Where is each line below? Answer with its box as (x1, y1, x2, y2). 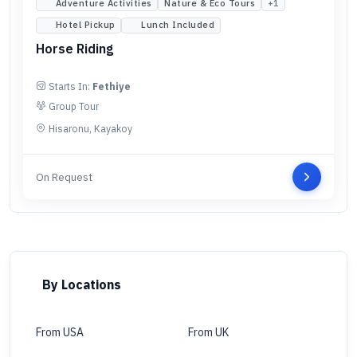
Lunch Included (141, 19, 215, 31)
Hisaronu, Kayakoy (49, 121, 132, 135)
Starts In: (49, 79, 92, 92)
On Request (36, 169, 92, 184)
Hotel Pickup (55, 19, 116, 31)
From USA (36, 325, 84, 340)
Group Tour (49, 99, 99, 112)
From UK (188, 325, 229, 340)
